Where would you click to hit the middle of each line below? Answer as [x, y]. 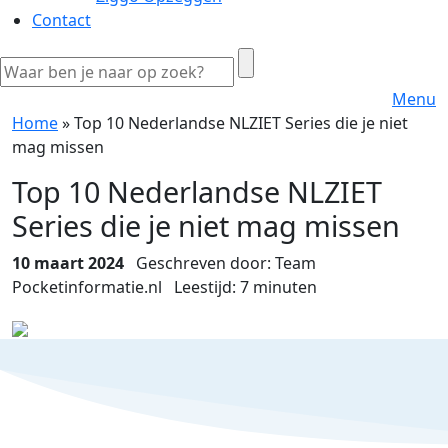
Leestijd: [205, 287]
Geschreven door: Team [220, 263]
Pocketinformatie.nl [93, 287]
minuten [285, 287]
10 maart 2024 [68, 263]
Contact [61, 20]
